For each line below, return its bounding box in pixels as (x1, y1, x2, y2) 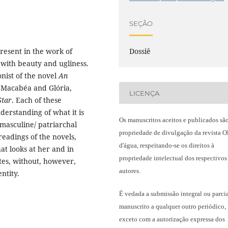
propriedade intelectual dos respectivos (119, 154, 227, 162)
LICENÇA (129, 89, 160, 97)
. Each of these (12, 95, 62, 105)
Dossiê (129, 46, 151, 56)
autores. (119, 167, 140, 175)
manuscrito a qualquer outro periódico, (119, 203, 226, 211)
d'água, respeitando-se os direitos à (119, 141, 214, 150)
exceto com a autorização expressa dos (119, 215, 225, 223)
